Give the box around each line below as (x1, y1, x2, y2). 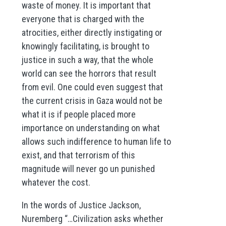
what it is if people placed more (21, 108, 136, 120)
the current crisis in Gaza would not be (21, 95, 162, 106)
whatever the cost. (21, 177, 90, 188)
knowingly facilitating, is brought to (21, 40, 149, 51)
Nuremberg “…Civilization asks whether (21, 213, 163, 224)
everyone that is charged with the (21, 13, 144, 24)
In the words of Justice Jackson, (21, 199, 141, 210)
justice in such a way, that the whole (21, 54, 153, 65)
